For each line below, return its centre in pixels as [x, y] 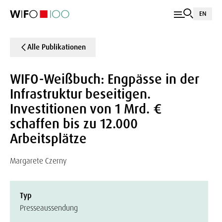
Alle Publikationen [56, 47]
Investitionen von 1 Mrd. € [86, 109]
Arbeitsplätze [48, 139]
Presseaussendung [49, 208]
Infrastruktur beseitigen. [80, 94]
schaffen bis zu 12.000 [74, 124]
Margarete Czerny [38, 161]
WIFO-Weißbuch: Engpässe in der [104, 79]
